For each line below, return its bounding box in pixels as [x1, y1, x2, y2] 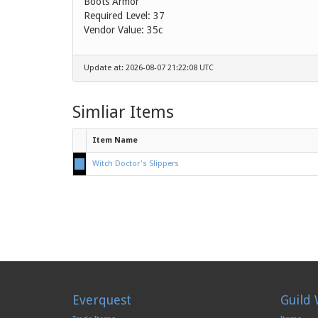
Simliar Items [72, 102, 174, 122]
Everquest [72, 292, 131, 307]
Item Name [92, 136, 138, 145]
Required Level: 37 [84, 10, 165, 21]
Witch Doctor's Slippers [92, 159, 179, 168]
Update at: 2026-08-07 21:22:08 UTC [84, 63, 214, 72]
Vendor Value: [84, 24, 147, 35]
